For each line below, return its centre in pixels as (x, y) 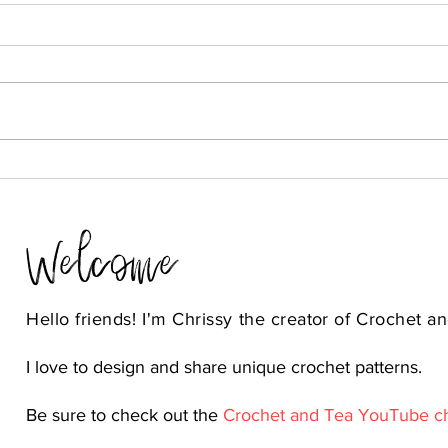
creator (299, 318)
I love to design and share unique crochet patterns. (226, 366)
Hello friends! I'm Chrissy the (148, 318)
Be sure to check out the (124, 414)
